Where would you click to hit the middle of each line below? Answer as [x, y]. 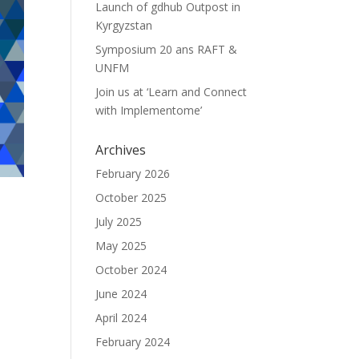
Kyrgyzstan [124, 26]
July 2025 [119, 222]
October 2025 [131, 198]
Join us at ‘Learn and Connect [171, 92]
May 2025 [121, 246]
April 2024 [121, 318]
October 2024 [131, 270]
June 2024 [121, 294]
